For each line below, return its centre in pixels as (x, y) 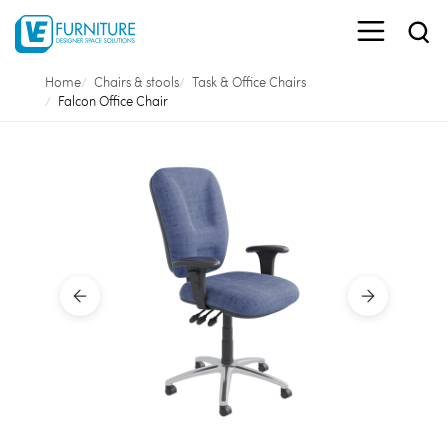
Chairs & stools (136, 82)
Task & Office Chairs (248, 82)
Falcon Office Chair (112, 101)
